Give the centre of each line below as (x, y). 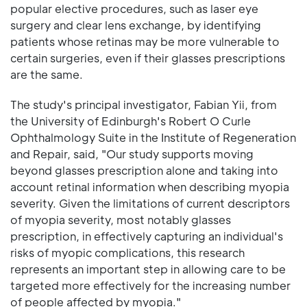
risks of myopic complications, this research (127, 252)
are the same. (47, 74)
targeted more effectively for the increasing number (150, 285)
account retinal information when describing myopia (150, 186)
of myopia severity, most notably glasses (121, 219)
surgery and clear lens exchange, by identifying (136, 25)
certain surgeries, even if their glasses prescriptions (148, 58)
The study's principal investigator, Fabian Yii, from (144, 104)
